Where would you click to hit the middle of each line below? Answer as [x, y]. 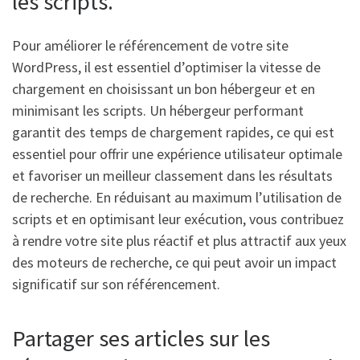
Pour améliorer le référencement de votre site [150, 45]
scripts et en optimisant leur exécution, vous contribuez [178, 219]
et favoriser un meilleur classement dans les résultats [172, 175]
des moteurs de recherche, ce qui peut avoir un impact [174, 262]
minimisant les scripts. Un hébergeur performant [158, 110]
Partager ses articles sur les [141, 338]
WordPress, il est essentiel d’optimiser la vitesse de [166, 67]
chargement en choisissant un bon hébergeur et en [164, 88]
